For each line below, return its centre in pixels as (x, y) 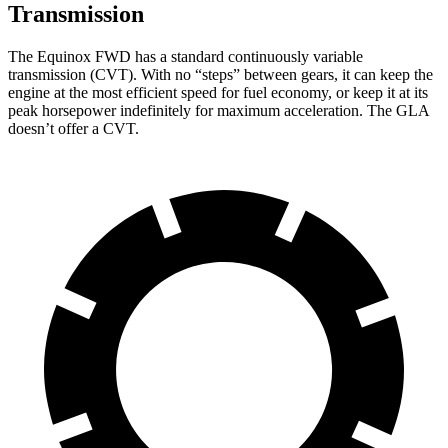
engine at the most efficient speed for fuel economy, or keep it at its (218, 92)
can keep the (393, 74)
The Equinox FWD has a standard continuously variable (185, 56)
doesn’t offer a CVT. (73, 128)
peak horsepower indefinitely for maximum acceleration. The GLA (218, 110)
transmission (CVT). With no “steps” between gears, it (181, 74)
